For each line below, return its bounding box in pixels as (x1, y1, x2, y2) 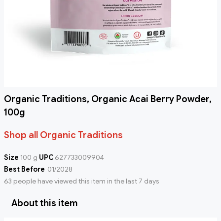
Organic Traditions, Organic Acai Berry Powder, (4, 94, 212, 105)
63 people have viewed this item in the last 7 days (4, 177, 159, 186)
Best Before (4, 165, 45, 174)
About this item (11, 198, 77, 209)
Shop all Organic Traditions (4, 130, 123, 141)
